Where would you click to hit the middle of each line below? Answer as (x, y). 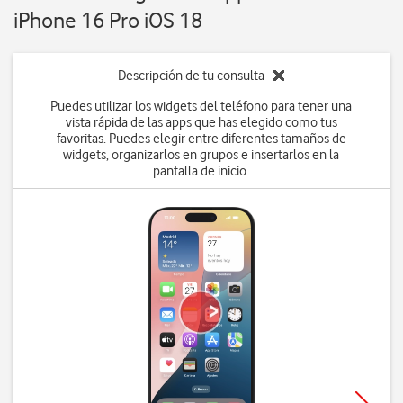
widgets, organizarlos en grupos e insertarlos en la (201, 155)
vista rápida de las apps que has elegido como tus (201, 122)
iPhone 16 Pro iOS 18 (108, 20)
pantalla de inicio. (201, 171)
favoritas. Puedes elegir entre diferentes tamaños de (201, 139)
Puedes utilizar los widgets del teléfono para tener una (201, 106)
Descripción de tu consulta (192, 76)
